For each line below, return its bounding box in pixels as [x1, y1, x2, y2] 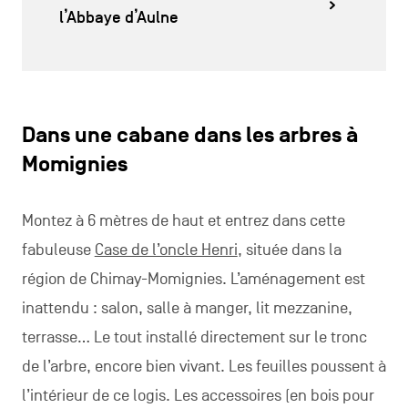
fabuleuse [21, 240, 95, 260]
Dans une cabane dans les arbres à [21, 123, 358, 148]
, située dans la [237, 240, 342, 260]
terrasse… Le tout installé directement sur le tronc [21, 328, 367, 347]
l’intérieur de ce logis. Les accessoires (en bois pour [21, 386, 374, 405]
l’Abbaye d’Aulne [58, 7, 178, 27]
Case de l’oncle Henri [94, 240, 238, 260]
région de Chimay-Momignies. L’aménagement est [21, 270, 365, 289]
